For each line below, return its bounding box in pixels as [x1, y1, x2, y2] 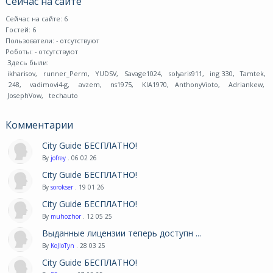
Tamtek [238, 68, 264, 78]
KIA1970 [139, 79, 168, 89]
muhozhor [50, 211, 81, 221]
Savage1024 [122, 68, 161, 78]
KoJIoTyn [50, 241, 74, 250]
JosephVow [5, 90, 41, 100]
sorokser [50, 182, 73, 191]
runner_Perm [41, 68, 88, 78]
